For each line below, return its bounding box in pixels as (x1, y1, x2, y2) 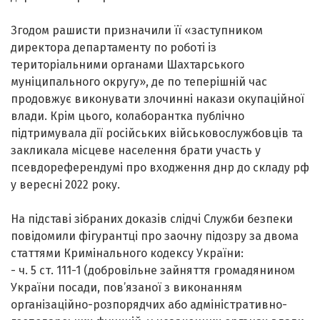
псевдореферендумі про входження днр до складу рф (11, 160, 309, 174)
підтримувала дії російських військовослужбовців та (11, 126, 303, 140)
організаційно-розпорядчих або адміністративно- (11, 297, 287, 311)
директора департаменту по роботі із (11, 40, 216, 54)
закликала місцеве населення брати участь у (11, 143, 261, 157)
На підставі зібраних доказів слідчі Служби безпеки (11, 211, 293, 226)
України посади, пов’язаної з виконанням (11, 280, 242, 294)
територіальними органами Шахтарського (11, 57, 244, 71)
